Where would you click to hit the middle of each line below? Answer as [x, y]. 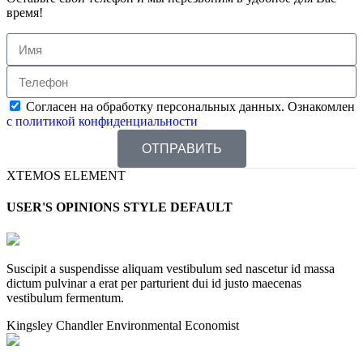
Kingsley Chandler [56, 325]
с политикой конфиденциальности [102, 122]
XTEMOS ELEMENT [66, 176]
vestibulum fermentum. [65, 297]
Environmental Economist [173, 325]
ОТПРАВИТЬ [181, 148]
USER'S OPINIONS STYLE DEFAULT [120, 207]
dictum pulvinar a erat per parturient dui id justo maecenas [154, 283]
